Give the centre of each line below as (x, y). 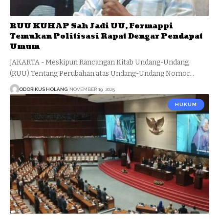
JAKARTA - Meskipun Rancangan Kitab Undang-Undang (99, 63)
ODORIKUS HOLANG (43, 89)
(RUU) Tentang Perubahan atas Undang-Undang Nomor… (102, 74)
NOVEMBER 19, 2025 (92, 89)
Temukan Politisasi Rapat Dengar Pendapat (106, 37)
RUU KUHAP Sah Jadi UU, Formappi (91, 26)
